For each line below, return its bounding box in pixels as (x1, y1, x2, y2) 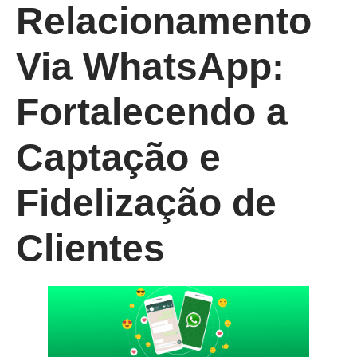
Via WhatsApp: (16, 45, 284, 88)
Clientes (16, 227, 165, 270)
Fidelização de (16, 182, 277, 225)
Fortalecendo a (16, 91, 288, 134)
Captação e (16, 136, 221, 179)
